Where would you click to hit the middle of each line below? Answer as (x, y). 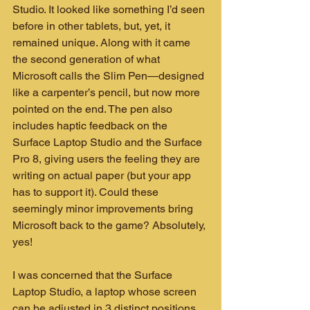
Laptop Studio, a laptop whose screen (106, 291)
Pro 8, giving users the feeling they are (108, 158)
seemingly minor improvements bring (104, 208)
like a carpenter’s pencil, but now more (108, 92)
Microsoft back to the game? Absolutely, (110, 225)
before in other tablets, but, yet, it (93, 26)
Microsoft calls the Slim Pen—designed (110, 75)
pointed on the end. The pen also (94, 109)
